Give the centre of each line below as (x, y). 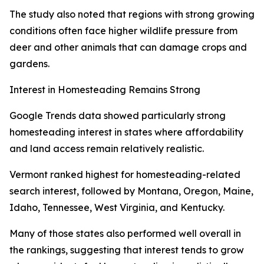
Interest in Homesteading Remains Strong (105, 90)
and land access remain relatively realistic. (107, 149)
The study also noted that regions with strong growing (132, 14)
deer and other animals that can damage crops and (128, 47)
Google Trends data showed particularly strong (118, 116)
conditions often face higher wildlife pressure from (123, 31)
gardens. (29, 64)
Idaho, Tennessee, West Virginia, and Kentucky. (117, 208)
